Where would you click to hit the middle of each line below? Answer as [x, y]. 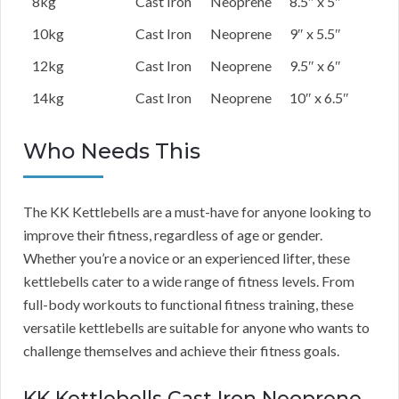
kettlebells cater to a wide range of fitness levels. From [189, 281]
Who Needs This [112, 151]
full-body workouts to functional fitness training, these [188, 305]
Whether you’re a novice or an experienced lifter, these [187, 258]
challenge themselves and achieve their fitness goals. [181, 351]
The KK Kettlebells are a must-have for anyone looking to [197, 212]
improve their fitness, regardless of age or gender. [173, 235]
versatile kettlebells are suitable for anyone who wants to [196, 328]
